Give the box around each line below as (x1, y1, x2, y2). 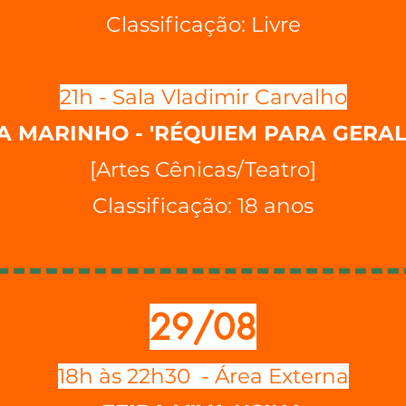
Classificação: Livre (105, 12, 301, 37)
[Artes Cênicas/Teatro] (90, 157, 316, 182)
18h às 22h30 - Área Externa (57, 363, 349, 389)
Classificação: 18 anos (92, 193, 314, 218)
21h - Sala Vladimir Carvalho (59, 84, 347, 110)
